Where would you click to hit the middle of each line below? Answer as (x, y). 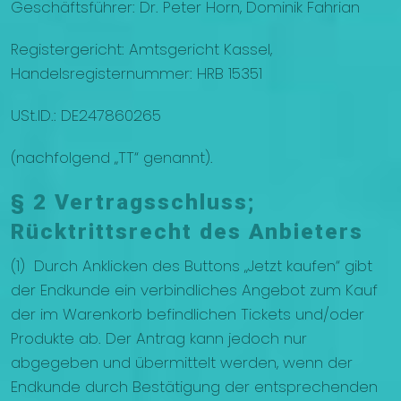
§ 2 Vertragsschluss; (133, 203)
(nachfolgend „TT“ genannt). (112, 158)
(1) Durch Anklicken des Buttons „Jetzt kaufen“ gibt (192, 266)
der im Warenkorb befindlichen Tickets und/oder (188, 315)
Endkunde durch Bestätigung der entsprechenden (194, 387)
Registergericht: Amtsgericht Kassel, (141, 50)
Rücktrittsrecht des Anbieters (187, 232)
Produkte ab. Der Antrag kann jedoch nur (159, 339)
